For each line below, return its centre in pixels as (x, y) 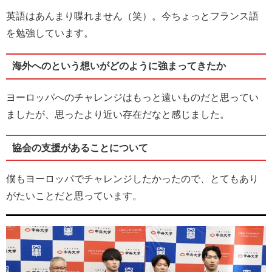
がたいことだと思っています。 (74, 196)
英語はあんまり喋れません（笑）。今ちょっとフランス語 (132, 16)
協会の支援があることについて (80, 148)
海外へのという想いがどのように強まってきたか (119, 66)
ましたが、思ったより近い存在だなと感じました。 (118, 115)
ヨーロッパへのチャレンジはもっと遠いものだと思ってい (132, 98)
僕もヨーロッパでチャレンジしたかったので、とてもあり (132, 179)
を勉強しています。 (50, 33)
